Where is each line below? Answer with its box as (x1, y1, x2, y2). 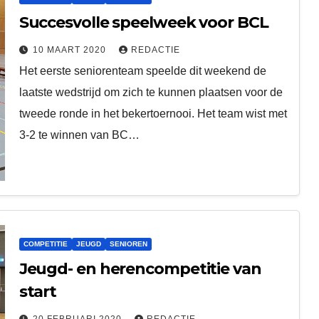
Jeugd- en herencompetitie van (19, 258, 261, 278)
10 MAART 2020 (32, 44, 109, 55)
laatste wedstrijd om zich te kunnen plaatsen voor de (19, 85, 283, 98)
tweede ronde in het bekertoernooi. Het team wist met (19, 107, 287, 120)
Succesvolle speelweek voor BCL (19, 12, 268, 32)
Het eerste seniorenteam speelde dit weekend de (19, 64, 266, 77)
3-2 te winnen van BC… (19, 128, 140, 141)
